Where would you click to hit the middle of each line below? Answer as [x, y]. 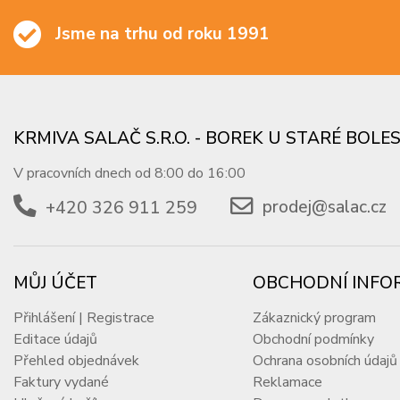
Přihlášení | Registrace [84, 318]
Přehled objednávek [77, 361]
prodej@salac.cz [325, 208]
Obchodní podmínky [314, 340]
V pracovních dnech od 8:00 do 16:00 [130, 174]
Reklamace [288, 383]
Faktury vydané [62, 383]
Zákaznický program [315, 318]
